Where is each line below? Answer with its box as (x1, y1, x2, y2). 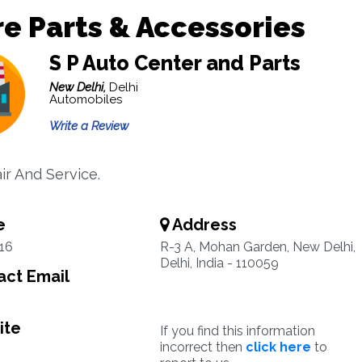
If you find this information (159, 323, 315, 339)
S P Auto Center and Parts (48, 51, 301, 75)
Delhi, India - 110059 (159, 255, 279, 271)
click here (245, 339, 311, 355)
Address (168, 215, 237, 234)
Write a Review (48, 119, 128, 133)
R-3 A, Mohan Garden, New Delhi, (159, 239, 356, 255)
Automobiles (48, 92, 122, 107)
